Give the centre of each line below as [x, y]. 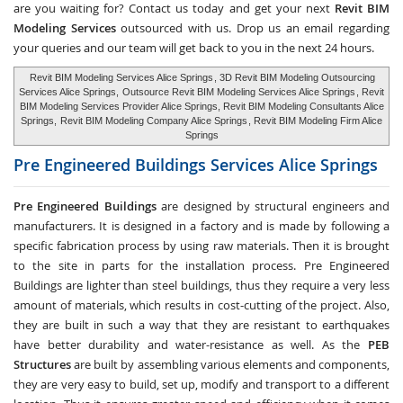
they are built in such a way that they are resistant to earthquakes [201, 325]
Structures [42, 364]
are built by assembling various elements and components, [230, 364]
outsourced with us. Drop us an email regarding [253, 28]
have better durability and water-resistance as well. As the [191, 345]
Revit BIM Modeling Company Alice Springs [154, 121]
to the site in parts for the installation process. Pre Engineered [201, 265]
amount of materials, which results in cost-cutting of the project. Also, [201, 305]
